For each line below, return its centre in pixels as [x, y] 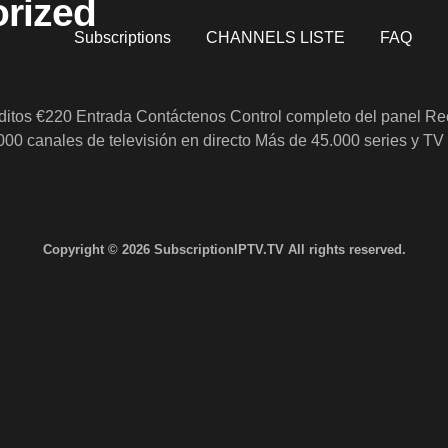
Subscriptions [123, 37]
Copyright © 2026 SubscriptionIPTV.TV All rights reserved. [224, 250]
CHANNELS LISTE [276, 37]
